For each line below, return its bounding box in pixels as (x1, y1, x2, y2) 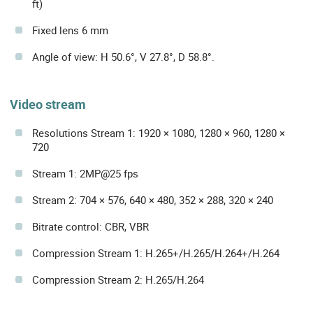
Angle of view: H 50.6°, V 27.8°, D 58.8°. (32, 50, 214, 64)
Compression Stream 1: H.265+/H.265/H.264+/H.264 (32, 246, 279, 261)
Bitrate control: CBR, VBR (32, 219, 149, 234)
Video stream (10, 96, 86, 113)
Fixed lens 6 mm (32, 23, 108, 38)
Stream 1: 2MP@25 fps (32, 166, 138, 181)
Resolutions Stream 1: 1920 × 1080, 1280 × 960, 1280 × (32, 126, 285, 140)
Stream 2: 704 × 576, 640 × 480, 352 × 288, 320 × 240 (32, 193, 273, 208)
